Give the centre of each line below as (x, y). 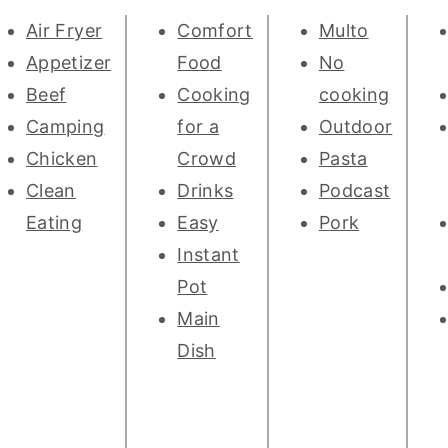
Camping (65, 127)
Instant (208, 255)
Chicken (62, 159)
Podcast (354, 191)
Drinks (205, 191)
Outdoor (355, 127)
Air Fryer (64, 31)
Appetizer (69, 63)
